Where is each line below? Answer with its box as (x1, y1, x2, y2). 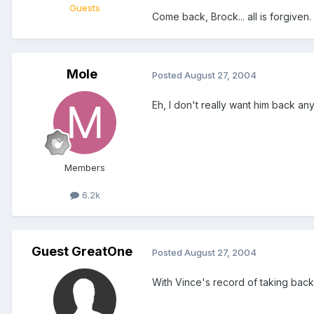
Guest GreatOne (32, 244, 132, 259)
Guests (69, 2, 100, 14)
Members (64, 162, 105, 174)
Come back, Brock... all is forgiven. (152, 11, 311, 23)
